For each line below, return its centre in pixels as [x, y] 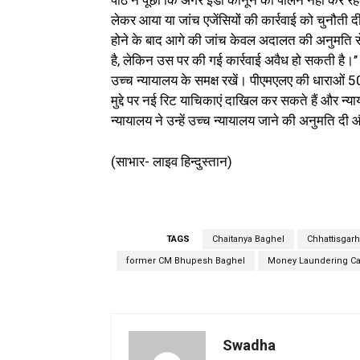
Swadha [249, 346]
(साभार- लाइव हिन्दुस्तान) [172, 162]
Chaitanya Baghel [248, 239]
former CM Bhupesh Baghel [185, 261]
